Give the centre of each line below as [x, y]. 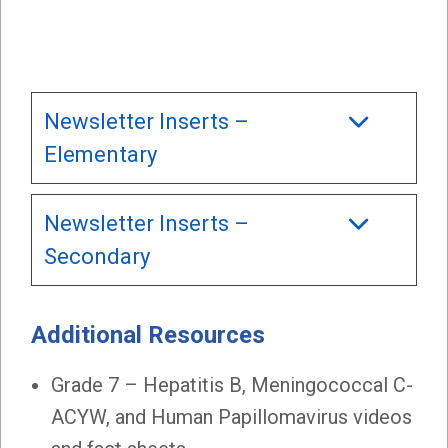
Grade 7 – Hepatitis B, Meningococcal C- [232, 384]
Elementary [100, 154]
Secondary [97, 256]
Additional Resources [148, 334]
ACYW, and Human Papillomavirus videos [231, 416]
